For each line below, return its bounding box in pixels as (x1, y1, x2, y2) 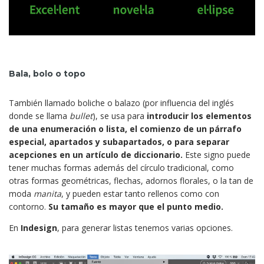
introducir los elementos (147, 110, 252, 121)
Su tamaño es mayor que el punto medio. (48, 200, 223, 212)
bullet (70, 110, 93, 121)
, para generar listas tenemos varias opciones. (57, 222, 233, 233)
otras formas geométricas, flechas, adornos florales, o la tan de (9, 174, 253, 186)
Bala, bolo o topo (9, 68, 85, 79)
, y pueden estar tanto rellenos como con (61, 187, 219, 199)
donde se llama (9, 110, 70, 121)
